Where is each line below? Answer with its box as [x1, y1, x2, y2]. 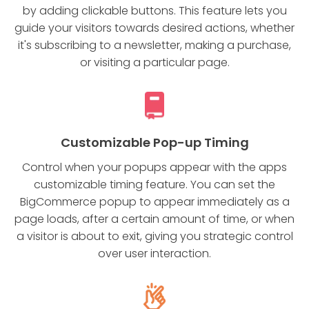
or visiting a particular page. [79, 54, 230, 71]
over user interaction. [98, 246, 211, 262]
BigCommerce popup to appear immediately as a [19, 194, 290, 210]
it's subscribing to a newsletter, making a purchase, [18, 37, 291, 54]
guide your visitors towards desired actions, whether [14, 20, 295, 37]
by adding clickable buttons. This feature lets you [22, 3, 287, 19]
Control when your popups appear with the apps [22, 159, 287, 176]
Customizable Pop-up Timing [60, 134, 249, 152]
